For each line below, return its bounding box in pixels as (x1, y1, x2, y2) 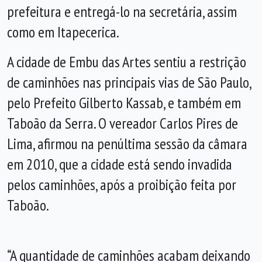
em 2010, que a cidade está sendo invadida (7, 154, 232, 174)
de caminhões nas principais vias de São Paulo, (7, 73, 251, 92)
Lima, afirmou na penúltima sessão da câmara (7, 134, 247, 154)
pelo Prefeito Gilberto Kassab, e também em (7, 93, 241, 113)
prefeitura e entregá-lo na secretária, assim (7, 2, 237, 22)
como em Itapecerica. (7, 22, 119, 42)
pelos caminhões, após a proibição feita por (7, 175, 236, 195)
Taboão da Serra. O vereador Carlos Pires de (7, 113, 238, 133)
